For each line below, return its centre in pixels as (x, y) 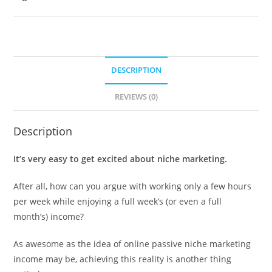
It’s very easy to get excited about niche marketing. (121, 158)
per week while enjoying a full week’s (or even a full (118, 201)
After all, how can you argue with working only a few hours (133, 186)
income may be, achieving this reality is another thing (123, 259)
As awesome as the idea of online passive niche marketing (132, 243)
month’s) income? (49, 216)
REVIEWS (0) (136, 97)
